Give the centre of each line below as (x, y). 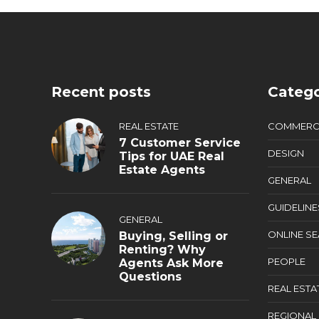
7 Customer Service (180, 143)
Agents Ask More (171, 263)
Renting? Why (162, 250)
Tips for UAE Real (172, 156)
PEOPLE (286, 261)
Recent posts (101, 92)
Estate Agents (162, 170)
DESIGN (286, 153)
